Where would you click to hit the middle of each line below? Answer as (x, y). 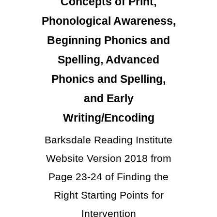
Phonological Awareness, (108, 21)
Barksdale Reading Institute (108, 140)
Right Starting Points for (108, 195)
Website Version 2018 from (108, 158)
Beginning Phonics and (108, 40)
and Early (108, 99)
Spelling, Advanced (108, 60)
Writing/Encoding (108, 118)
